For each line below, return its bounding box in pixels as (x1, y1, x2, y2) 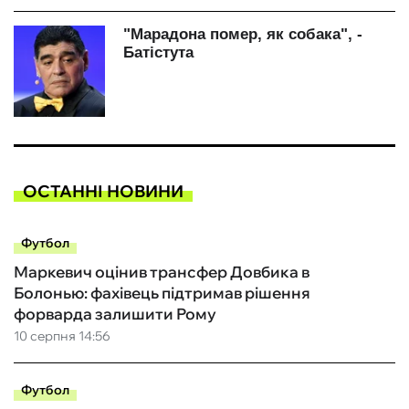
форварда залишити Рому (14, 304, 216, 324)
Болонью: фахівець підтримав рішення (14, 283, 310, 303)
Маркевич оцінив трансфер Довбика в (14, 262, 309, 282)
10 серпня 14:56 (14, 328, 110, 345)
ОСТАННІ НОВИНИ (23, 180, 184, 202)
